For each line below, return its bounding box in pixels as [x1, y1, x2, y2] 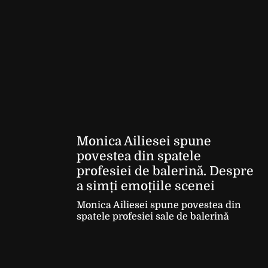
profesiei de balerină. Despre [77, 164, 254, 178]
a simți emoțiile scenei [77, 179, 215, 193]
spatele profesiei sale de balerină [77, 211, 229, 222]
